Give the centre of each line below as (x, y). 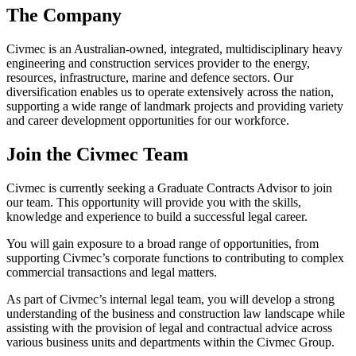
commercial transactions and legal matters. (112, 273)
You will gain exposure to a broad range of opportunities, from (163, 244)
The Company (64, 15)
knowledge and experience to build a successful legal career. (157, 217)
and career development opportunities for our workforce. (148, 121)
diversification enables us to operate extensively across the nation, (170, 92)
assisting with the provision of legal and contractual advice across (169, 328)
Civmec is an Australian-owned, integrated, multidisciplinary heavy (174, 49)
